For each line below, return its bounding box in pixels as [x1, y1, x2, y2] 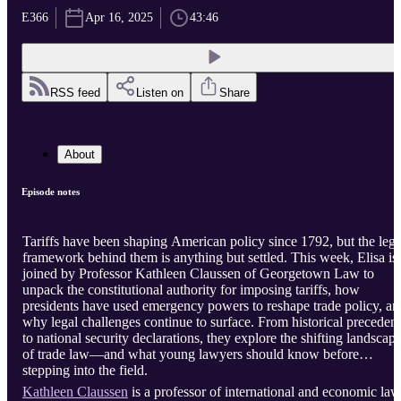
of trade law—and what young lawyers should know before [22, 346, 359, 363]
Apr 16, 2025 [85, 11, 153, 25]
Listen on [136, 86, 183, 100]
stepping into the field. [22, 363, 148, 379]
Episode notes [21, 186, 80, 198]
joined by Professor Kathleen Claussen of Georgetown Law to [22, 266, 374, 282]
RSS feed [50, 86, 100, 100]
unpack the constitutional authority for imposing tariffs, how [22, 282, 360, 298]
